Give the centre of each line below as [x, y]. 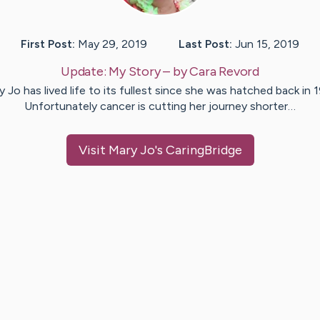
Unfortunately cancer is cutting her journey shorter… [160, 106]
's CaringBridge [198, 150]
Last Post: [205, 44]
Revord [239, 71]
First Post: [48, 44]
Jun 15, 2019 [267, 44]
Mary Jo [131, 150]
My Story [135, 71]
